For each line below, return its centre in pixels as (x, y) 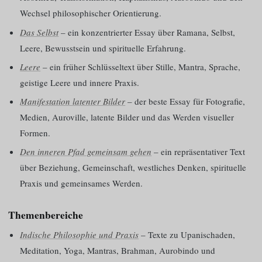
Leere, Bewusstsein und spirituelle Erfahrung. (103, 48)
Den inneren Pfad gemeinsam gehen (86, 152)
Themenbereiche (46, 215)
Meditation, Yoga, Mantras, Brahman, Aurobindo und (118, 250)
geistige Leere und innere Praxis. (80, 82)
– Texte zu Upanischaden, (187, 234)
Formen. (35, 133)
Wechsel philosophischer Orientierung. (91, 13)
